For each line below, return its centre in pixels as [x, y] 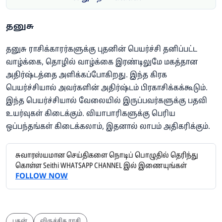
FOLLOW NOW [42, 177]
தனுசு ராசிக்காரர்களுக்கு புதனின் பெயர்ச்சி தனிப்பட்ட [102, 50]
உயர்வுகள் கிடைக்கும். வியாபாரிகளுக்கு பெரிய [91, 114]
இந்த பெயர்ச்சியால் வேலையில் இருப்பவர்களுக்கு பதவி [107, 101]
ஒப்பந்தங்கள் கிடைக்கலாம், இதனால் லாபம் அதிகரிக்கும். [108, 127]
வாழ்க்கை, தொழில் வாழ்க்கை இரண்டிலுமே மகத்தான [102, 63]
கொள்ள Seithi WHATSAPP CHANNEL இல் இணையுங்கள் [101, 166]
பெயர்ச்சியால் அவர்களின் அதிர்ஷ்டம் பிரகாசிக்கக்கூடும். [107, 88]
